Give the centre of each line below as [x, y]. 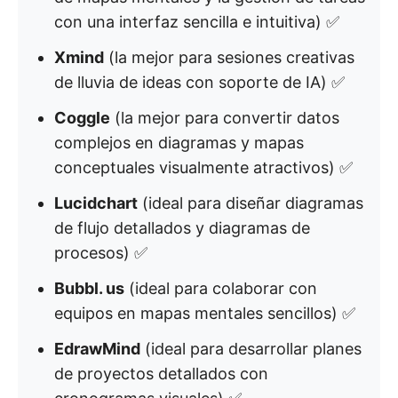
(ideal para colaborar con [221, 288]
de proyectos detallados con [161, 374]
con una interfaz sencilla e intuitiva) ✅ [197, 22]
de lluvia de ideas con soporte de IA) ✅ [199, 82]
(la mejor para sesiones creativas [229, 57]
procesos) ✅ [101, 253]
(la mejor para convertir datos [225, 118]
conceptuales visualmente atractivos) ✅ [203, 167]
